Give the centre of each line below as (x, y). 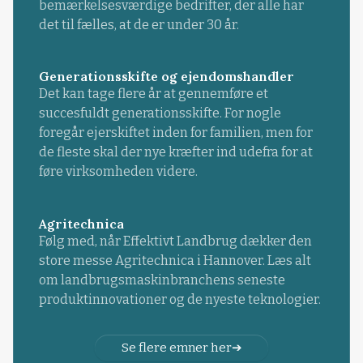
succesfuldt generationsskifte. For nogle (160, 113)
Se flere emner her (176, 347)
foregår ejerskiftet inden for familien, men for (175, 133)
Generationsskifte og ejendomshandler (166, 77)
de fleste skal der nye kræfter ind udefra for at (175, 152)
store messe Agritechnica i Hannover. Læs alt (175, 260)
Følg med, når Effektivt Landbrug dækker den (175, 241)
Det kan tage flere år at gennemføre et (153, 94)
